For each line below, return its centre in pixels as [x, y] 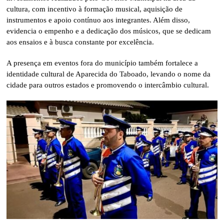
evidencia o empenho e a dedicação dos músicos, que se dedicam [109, 31]
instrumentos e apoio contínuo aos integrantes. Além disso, [98, 20]
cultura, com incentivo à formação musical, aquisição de [95, 9]
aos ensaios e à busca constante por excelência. [80, 42]
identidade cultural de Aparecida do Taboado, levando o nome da [109, 74]
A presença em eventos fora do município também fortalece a [102, 63]
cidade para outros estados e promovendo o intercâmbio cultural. [108, 85]
